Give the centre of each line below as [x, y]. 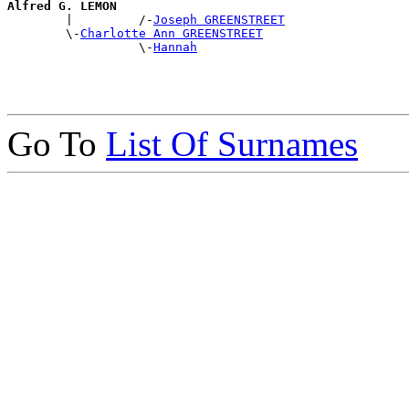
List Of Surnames [232, 143]
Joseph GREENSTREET [219, 19]
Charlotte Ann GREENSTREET [172, 33]
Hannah [175, 47]
